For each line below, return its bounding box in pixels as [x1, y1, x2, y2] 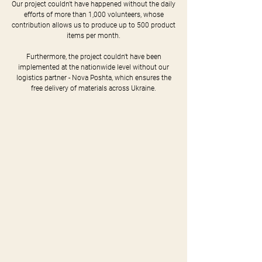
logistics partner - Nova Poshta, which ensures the [16, 74, 171, 82]
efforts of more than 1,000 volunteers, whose [23, 11, 164, 19]
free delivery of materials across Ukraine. [31, 84, 156, 92]
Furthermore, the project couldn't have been [26, 53, 161, 61]
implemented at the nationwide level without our [18, 63, 169, 71]
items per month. [67, 32, 120, 40]
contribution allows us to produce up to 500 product [12, 21, 175, 29]
